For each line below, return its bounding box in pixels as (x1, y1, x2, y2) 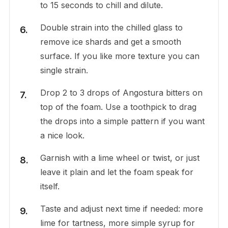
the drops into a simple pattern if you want (40, 116, 205, 127)
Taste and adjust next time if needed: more (40, 204, 203, 214)
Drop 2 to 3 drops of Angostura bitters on (40, 88, 203, 98)
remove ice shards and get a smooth (40, 37, 181, 47)
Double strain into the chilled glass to (40, 22, 183, 33)
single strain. (40, 65, 88, 76)
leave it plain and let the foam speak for (40, 167, 193, 178)
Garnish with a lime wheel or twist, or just (40, 153, 199, 163)
